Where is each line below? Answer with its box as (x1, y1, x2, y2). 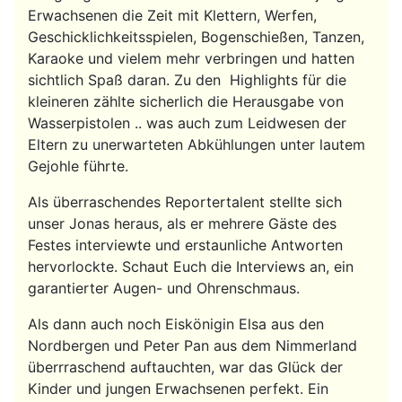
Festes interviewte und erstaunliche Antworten (28, 235, 343, 254)
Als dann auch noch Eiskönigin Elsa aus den (28, 314, 324, 333)
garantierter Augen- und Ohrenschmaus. (28, 278, 300, 297)
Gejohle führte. (28, 156, 128, 175)
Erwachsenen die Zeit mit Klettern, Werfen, (28, 5, 317, 24)
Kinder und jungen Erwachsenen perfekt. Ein (28, 379, 328, 398)
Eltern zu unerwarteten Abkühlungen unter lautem (28, 135, 365, 153)
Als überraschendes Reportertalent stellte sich (28, 192, 342, 211)
